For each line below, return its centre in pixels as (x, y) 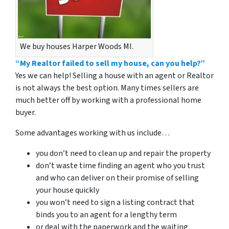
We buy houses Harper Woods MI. (77, 47)
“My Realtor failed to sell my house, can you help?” (110, 64)
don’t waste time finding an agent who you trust (120, 166)
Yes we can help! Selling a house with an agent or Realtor (114, 76)
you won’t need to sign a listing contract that (115, 203)
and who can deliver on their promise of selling (117, 178)
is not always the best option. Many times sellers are (107, 88)
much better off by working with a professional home (108, 100)
